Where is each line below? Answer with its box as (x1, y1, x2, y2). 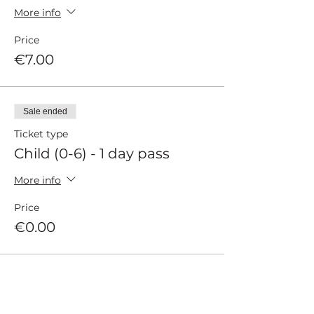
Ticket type (14, 128, 68, 140)
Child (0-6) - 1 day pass (14, 145, 170, 162)
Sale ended (23, 107, 67, 116)
